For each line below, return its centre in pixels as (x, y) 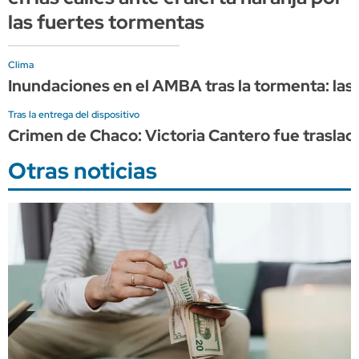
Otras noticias (83, 170)
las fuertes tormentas (106, 22)
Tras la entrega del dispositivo (74, 114)
